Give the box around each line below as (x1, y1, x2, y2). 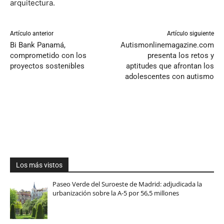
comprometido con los (10, 50, 86, 60)
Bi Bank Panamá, (10, 40, 65, 49)
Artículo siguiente (166, 29, 214, 37)
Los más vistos (16, 160, 62, 169)
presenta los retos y (147, 50, 214, 60)
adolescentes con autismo (124, 71, 214, 81)
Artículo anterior (10, 29, 53, 37)
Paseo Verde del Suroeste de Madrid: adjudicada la (52, 179, 202, 188)
